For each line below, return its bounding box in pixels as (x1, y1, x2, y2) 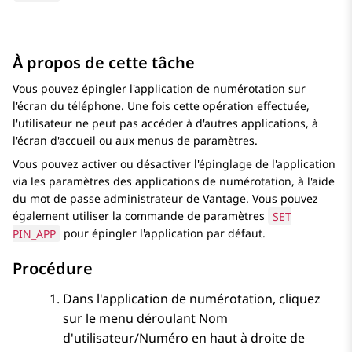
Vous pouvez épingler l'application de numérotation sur (13, 81, 306, 97)
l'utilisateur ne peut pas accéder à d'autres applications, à (13, 115, 318, 131)
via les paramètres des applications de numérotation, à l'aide (13, 174, 335, 189)
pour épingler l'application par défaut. (60, 225, 266, 241)
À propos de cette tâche (13, 52, 195, 74)
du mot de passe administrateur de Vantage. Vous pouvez (13, 191, 318, 207)
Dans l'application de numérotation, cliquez (63, 290, 321, 308)
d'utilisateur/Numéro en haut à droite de (63, 329, 305, 347)
